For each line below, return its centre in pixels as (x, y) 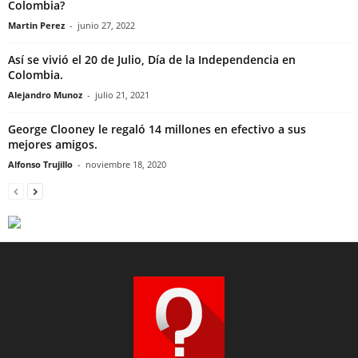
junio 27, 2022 (106, 25)
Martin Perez (36, 25)
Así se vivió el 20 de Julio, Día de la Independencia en (152, 59)
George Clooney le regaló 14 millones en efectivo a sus (157, 129)
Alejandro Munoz (45, 94)
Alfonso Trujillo (40, 164)
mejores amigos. (53, 144)
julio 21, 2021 (122, 94)
